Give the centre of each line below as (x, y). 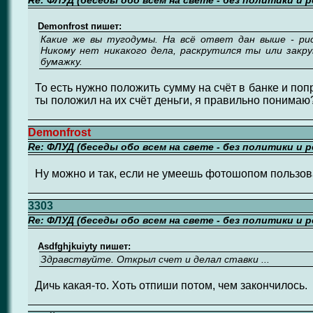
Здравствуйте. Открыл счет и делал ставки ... (155, 259)
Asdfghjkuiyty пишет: (82, 246)
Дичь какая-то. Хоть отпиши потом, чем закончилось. (171, 285)
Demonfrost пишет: (78, 26)
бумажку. (61, 61)
